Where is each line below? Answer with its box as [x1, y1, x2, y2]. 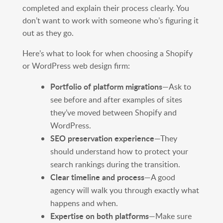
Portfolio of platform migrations [50, 81, 162, 93]
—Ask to [162, 81, 191, 93]
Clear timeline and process [50, 171, 144, 183]
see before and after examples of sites [50, 94, 182, 106]
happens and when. [50, 198, 118, 209]
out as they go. [22, 27, 74, 39]
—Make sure [148, 211, 192, 222]
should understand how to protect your [50, 146, 188, 157]
